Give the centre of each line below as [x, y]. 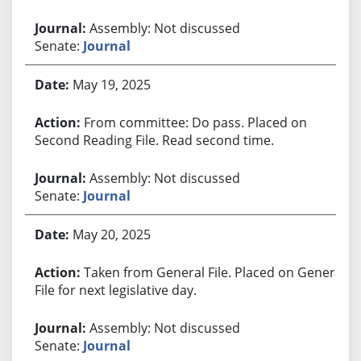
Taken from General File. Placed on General [214, 272]
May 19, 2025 [111, 84]
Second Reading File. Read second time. [154, 140]
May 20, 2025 [111, 234]
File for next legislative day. [115, 290]
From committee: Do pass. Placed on [195, 122]
